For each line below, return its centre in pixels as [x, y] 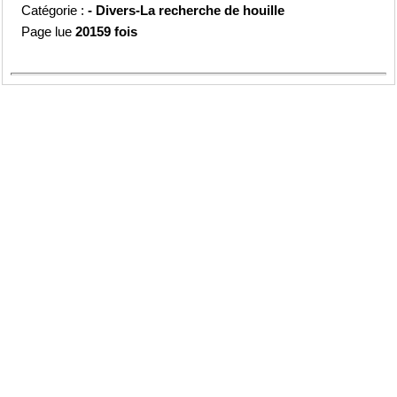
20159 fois [107, 31]
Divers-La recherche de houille [191, 10]
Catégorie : [55, 10]
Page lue [49, 31]
